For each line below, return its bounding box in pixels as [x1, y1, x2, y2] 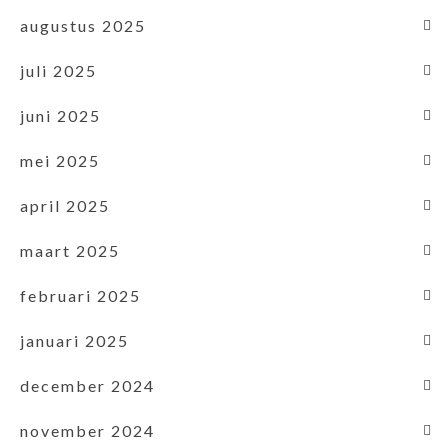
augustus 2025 [20, 15, 146, 35]
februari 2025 [20, 285, 141, 305]
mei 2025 [20, 150, 100, 170]
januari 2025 [20, 330, 129, 350]
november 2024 [20, 420, 155, 440]
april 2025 [20, 195, 110, 215]
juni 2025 [20, 105, 101, 125]
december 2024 [20, 375, 155, 395]
